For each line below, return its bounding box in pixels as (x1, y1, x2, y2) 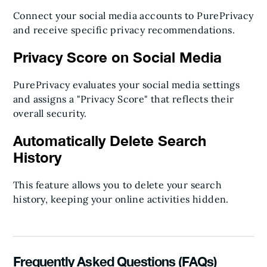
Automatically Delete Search (13, 132, 206, 149)
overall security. (13, 107, 87, 119)
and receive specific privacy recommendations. (13, 24, 235, 36)
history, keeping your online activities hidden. (13, 193, 229, 205)
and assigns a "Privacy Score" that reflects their (13, 93, 234, 105)
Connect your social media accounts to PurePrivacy (13, 10, 254, 21)
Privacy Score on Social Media (13, 49, 222, 66)
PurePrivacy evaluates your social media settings (13, 79, 240, 91)
